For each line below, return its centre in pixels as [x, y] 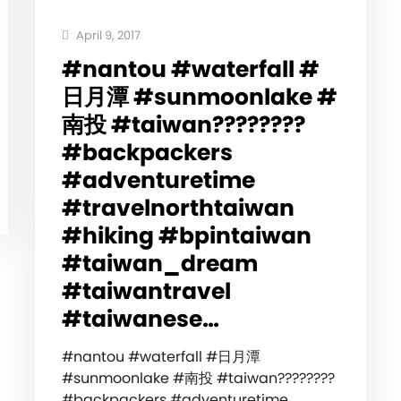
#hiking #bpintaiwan [186, 236]
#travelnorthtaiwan [178, 209]
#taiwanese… [140, 320]
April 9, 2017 [107, 36]
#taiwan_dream [159, 264]
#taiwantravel [146, 292]
